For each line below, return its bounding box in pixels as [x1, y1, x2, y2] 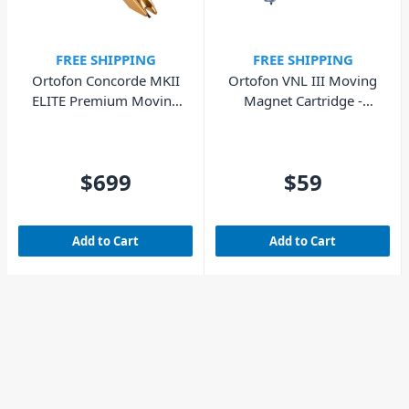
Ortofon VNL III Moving [228, 71, 377, 90]
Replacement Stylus [241, 111, 364, 131]
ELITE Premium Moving [31, 91, 180, 110]
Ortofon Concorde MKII [31, 71, 180, 90]
